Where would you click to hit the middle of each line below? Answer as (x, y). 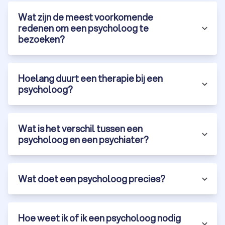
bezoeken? (41, 39)
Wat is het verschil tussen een (80, 129)
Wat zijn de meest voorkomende (86, 17)
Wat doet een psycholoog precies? (92, 179)
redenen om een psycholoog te (83, 28)
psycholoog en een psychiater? (83, 140)
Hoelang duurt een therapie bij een (90, 79)
